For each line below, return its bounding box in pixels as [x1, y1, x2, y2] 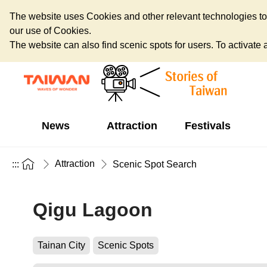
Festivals [184, 120, 231, 132]
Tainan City [38, 240, 85, 250]
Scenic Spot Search [113, 159, 197, 169]
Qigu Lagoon [33, 199, 153, 221]
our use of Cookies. [10, 26, 91, 36]
